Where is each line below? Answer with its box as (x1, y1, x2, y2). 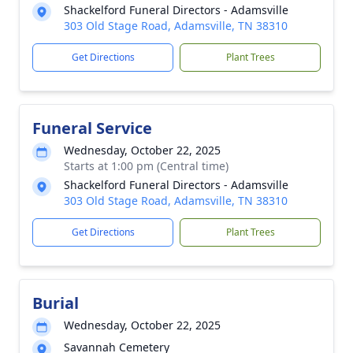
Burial (32, 292, 79, 314)
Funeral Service (32, 117, 152, 139)
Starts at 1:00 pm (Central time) (64, 158, 229, 173)
